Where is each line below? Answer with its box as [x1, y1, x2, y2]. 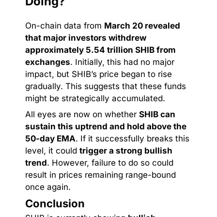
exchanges [25, 57, 70, 67]
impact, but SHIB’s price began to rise [25, 69, 172, 79]
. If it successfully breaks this [76, 133, 189, 143]
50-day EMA [25, 133, 76, 143]
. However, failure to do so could [47, 157, 173, 168]
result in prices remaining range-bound [25, 170, 176, 180]
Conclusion [25, 197, 85, 210]
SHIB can [139, 109, 175, 119]
